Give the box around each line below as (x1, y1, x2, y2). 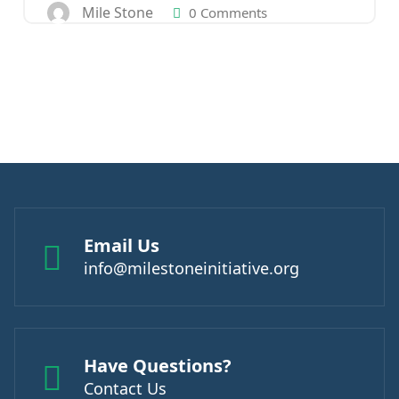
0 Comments (185, 3, 267, 21)
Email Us (84, 233, 159, 257)
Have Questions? (84, 354, 232, 378)
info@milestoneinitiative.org (84, 257, 299, 279)
